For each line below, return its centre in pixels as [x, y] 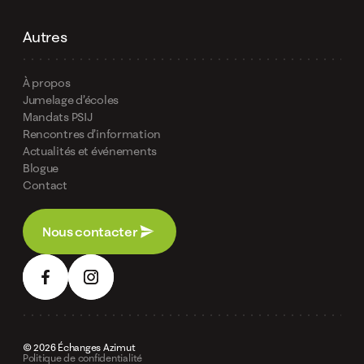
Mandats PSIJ [57, 116]
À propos [46, 82]
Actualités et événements [90, 150]
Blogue [41, 167]
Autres [45, 36]
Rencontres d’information [92, 133]
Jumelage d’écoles [71, 99]
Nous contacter [90, 231]
